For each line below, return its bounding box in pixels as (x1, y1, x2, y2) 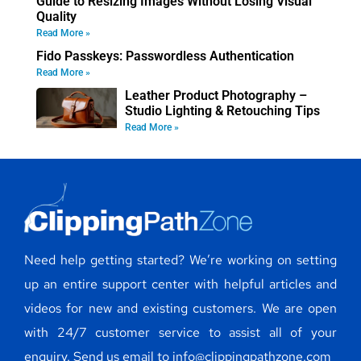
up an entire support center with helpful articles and (24, 275, 337, 293)
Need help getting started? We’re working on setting (24, 251, 337, 268)
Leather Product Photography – (125, 87, 307, 103)
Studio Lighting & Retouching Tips (125, 102, 320, 118)
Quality (36, 8, 77, 24)
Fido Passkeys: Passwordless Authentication (36, 48, 294, 64)
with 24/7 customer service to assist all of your (24, 323, 337, 341)
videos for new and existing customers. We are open (24, 299, 337, 317)
